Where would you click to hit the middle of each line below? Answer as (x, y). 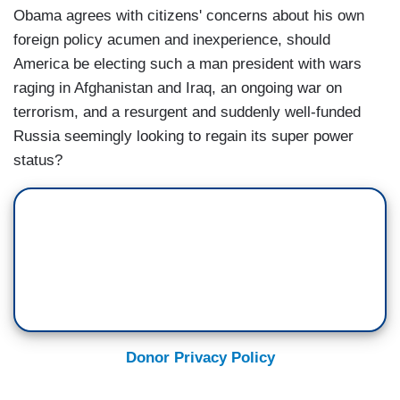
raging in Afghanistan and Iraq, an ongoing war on (178, 88)
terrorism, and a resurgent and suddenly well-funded (187, 112)
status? (38, 161)
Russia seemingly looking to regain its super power (183, 137)
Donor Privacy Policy (200, 358)
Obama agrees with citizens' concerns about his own (189, 16)
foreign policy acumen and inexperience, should (172, 40)
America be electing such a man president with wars (187, 64)
